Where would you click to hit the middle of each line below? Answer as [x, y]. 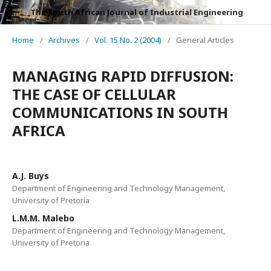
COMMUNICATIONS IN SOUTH [120, 112]
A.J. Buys [31, 176]
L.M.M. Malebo [43, 218]
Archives [64, 40]
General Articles [205, 40]
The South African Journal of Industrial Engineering [137, 12]
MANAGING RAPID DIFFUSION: [123, 76]
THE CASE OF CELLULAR [94, 94]
